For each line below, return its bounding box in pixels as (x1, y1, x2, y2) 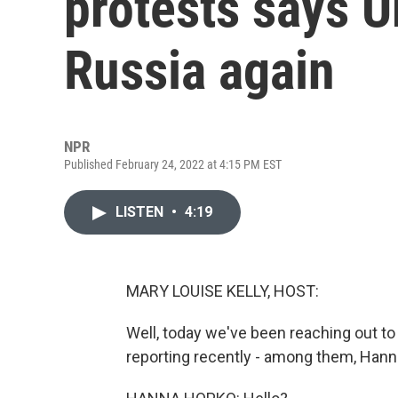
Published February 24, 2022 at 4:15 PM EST (64, 157, 282, 171)
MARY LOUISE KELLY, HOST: (126, 282, 319, 300)
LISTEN (115, 203, 167, 220)
